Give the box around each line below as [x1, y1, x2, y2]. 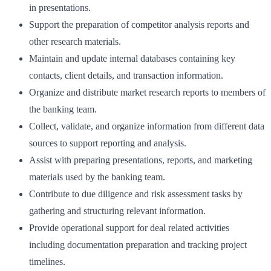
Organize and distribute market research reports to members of [29, 87, 266, 98]
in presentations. [29, 2, 91, 13]
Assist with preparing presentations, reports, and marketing [29, 155, 252, 166]
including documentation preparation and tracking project [29, 240, 247, 250]
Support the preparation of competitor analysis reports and [29, 19, 249, 30]
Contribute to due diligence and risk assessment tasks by [29, 189, 243, 200]
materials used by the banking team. [29, 172, 165, 183]
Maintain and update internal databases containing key [29, 53, 235, 64]
